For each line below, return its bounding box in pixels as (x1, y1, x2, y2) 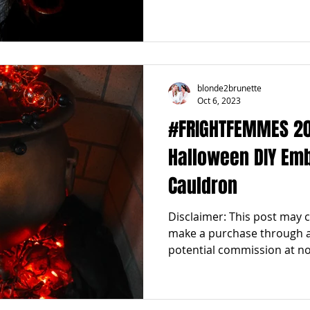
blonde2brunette (197, 82, 262, 93)
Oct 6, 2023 (197, 94, 241, 106)
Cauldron (168, 171, 237, 200)
